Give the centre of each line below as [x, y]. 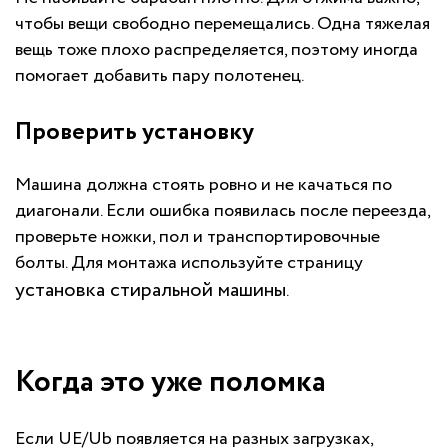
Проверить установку [134, 133]
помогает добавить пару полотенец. [159, 76]
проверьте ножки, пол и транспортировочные [197, 237]
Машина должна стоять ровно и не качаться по [203, 185]
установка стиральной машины [150, 291]
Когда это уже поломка [170, 383]
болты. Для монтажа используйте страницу [189, 263]
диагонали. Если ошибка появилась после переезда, [222, 211]
